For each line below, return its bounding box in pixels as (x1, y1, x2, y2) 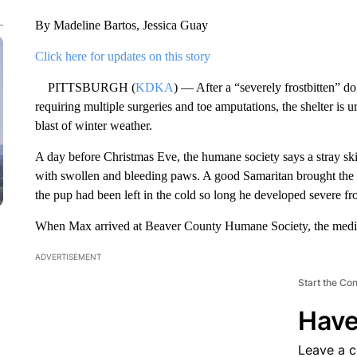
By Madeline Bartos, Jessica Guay (34, 18, 208, 32)
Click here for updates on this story (34, 49, 210, 63)
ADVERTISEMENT (34, 252, 101, 261)
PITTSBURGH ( (34, 80, 135, 94)
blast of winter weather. (34, 119, 152, 132)
